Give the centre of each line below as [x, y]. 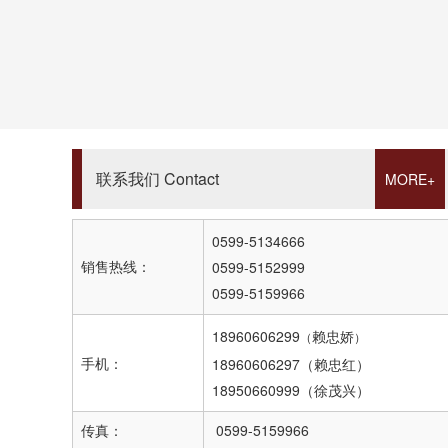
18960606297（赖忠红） [291, 364]
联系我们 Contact [157, 178]
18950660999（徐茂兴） [291, 390]
